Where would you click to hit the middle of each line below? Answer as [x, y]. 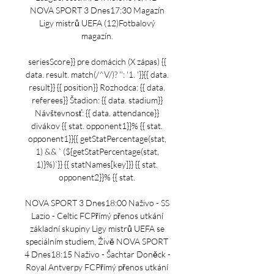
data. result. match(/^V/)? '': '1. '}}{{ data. [97, 74]
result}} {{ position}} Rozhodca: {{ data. [97, 87]
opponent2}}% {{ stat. [98, 177]
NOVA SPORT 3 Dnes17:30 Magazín [97, 10]
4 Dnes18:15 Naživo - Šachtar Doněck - [98, 254]
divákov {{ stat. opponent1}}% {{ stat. [97, 126]
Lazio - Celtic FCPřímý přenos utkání [97, 216]
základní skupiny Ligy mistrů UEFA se [97, 228]
